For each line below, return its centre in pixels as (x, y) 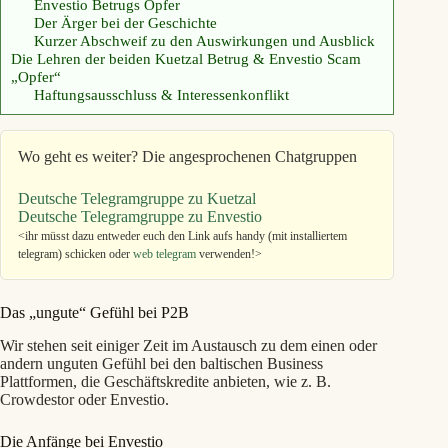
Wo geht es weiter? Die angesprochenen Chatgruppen (187, 156)
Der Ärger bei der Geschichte (125, 22)
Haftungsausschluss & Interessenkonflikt (161, 94)
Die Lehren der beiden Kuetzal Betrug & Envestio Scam (186, 58)
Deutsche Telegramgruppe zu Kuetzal (137, 198)
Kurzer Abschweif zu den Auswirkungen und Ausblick (204, 40)
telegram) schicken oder (75, 253)
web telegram (164, 253)
